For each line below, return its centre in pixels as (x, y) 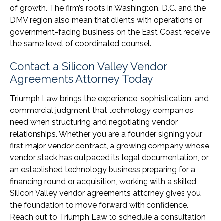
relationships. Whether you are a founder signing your (106, 134)
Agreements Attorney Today (82, 79)
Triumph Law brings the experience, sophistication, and (109, 99)
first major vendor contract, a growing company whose (110, 146)
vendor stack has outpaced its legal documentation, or (109, 158)
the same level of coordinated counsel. (81, 44)
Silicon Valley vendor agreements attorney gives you (105, 193)
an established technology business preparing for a (103, 170)
